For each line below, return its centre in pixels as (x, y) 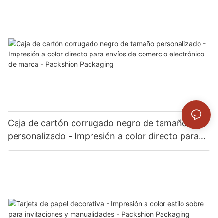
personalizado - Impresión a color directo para (103, 136)
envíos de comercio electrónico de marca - (96, 149)
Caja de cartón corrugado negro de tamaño (98, 123)
